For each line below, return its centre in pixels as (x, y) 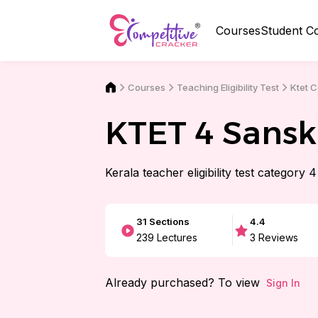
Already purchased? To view (182, 283)
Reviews (277, 237)
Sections (168, 221)
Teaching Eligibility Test (228, 87)
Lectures (176, 237)
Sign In (283, 283)
